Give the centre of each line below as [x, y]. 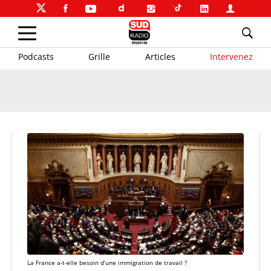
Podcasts [36, 56]
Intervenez [231, 56]
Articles [160, 56]
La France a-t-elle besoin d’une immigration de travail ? [107, 263]
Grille [100, 56]
